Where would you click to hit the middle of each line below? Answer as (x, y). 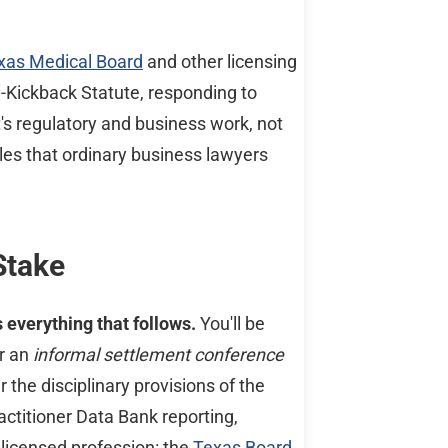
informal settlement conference (158, 354)
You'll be (230, 323)
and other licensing (220, 62)
